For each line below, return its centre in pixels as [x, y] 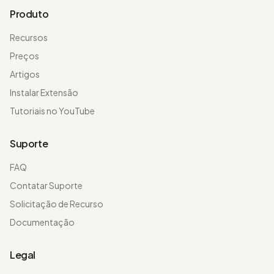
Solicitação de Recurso [57, 204]
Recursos [29, 37]
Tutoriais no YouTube [52, 111]
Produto [29, 14]
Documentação [42, 222]
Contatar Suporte [46, 185]
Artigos [25, 74]
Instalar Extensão [44, 92]
